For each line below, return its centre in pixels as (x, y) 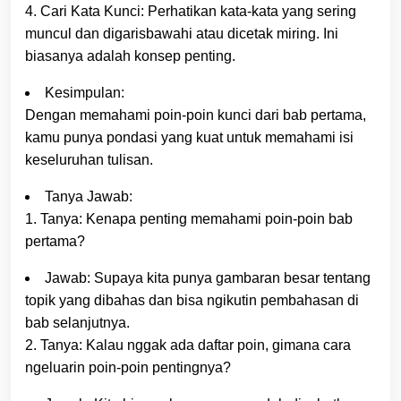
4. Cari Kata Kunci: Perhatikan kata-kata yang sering (191, 11)
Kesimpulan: (85, 92)
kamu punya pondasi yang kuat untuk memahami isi (189, 137)
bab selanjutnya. (77, 322)
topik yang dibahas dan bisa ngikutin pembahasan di (192, 300)
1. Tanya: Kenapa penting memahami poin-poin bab (189, 218)
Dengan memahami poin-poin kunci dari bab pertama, (196, 115)
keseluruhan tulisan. (89, 159)
